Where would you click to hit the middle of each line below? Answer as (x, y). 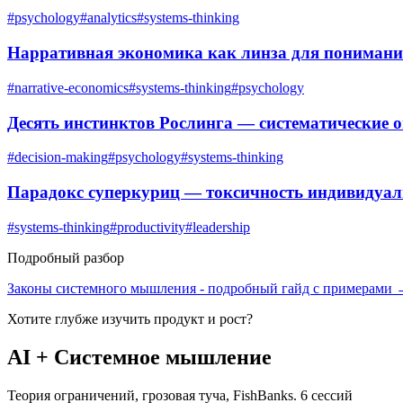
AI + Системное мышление (139, 357)
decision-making (61, 157)
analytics (112, 18)
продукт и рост (200, 318)
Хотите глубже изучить (81, 318)
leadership (221, 227)
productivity (151, 227)
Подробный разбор (66, 257)
